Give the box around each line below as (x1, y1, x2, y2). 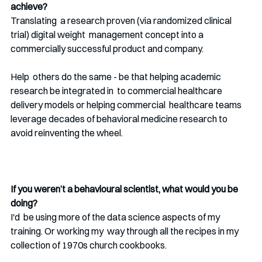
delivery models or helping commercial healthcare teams (11, 99, 243, 111)
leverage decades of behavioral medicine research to (11, 113, 231, 125)
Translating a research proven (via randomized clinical (11, 15, 233, 27)
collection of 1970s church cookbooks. (11, 239, 167, 251)
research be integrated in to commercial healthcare (11, 85, 224, 97)
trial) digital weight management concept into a (11, 29, 205, 41)
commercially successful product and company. (11, 43, 205, 55)
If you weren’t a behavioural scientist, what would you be (11, 183, 240, 195)
